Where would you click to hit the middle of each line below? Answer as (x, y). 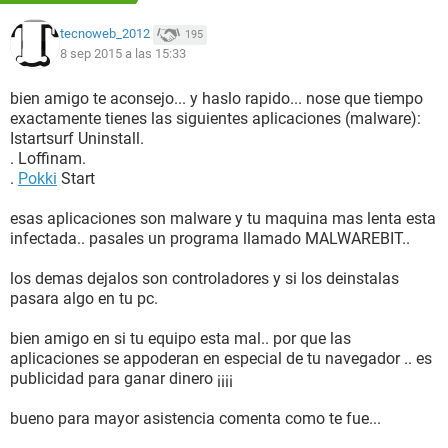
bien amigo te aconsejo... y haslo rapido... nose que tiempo (216, 98)
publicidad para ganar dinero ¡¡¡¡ (121, 378)
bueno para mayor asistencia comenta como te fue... (195, 418)
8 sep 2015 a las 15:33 (123, 53)
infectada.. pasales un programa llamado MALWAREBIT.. (210, 238)
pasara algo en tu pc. (84, 298)
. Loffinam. (48, 158)
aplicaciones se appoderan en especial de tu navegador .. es (221, 358)
